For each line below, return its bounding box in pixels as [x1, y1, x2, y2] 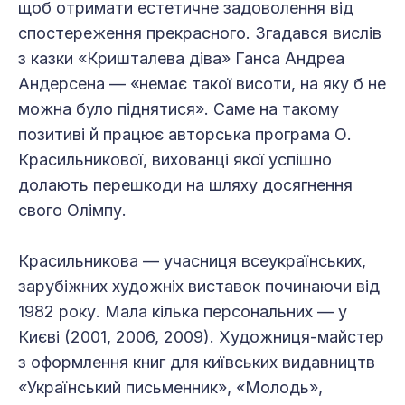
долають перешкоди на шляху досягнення [18, 174, 353, 194]
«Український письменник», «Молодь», [18, 377, 323, 397]
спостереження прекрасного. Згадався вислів [18, 23, 381, 42]
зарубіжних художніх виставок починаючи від [18, 276, 380, 296]
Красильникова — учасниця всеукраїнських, [18, 250, 366, 270]
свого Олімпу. [18, 200, 131, 220]
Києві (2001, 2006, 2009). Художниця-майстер [18, 326, 384, 346]
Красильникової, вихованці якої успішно [18, 149, 332, 169]
